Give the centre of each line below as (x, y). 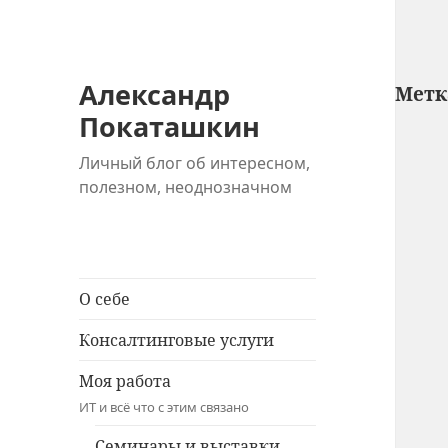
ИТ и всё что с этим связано (164, 407)
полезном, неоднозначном (186, 187)
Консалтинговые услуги (177, 340)
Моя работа (125, 381)
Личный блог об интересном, (195, 163)
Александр (155, 95)
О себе (105, 299)
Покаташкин (170, 127)
